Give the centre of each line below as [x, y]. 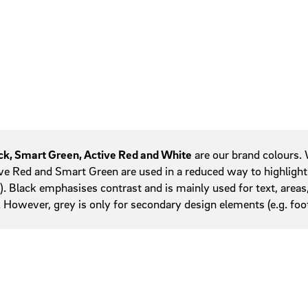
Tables [169, 40]
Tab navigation [190, 60]
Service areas [187, 19]
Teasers [173, 81]
